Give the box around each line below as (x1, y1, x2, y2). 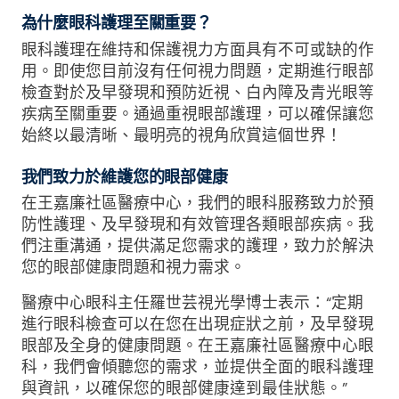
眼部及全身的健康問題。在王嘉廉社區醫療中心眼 (20, 335, 374, 356)
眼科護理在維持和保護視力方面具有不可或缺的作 (20, 39, 374, 61)
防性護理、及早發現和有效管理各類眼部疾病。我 (20, 214, 374, 235)
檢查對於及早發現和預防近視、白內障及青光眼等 (20, 82, 374, 103)
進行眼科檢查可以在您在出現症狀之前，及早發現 (20, 313, 374, 335)
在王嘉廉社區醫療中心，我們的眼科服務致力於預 (20, 192, 374, 214)
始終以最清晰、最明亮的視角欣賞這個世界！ (20, 125, 342, 146)
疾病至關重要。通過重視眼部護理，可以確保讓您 (20, 103, 374, 125)
